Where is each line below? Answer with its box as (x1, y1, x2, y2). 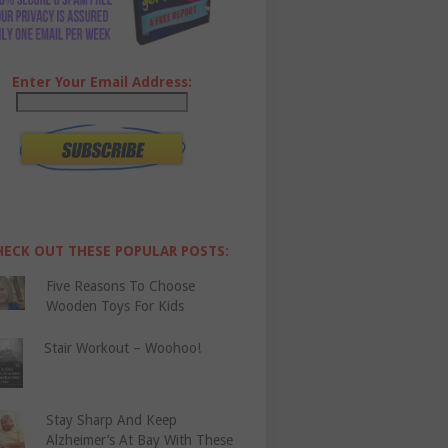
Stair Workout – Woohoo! (44, 340, 202, 357)
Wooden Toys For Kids (46, 298, 185, 315)
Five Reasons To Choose (46, 278, 196, 295)
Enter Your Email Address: (12, 74, 193, 91)
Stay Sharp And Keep (46, 412, 178, 429)
